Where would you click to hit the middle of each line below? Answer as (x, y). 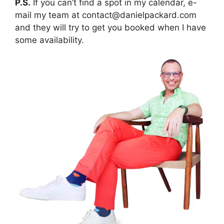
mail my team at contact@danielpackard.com (106, 15)
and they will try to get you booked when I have (110, 27)
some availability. (49, 40)
